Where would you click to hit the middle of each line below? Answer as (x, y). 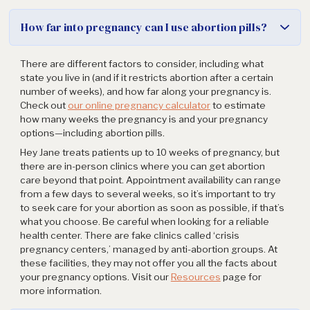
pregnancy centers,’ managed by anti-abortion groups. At (148, 249)
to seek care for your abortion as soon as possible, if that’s (152, 208)
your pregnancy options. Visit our (95, 277)
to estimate (238, 106)
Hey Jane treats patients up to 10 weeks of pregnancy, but (149, 153)
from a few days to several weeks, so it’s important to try (147, 194)
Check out (44, 106)
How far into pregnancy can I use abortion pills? (144, 27)
